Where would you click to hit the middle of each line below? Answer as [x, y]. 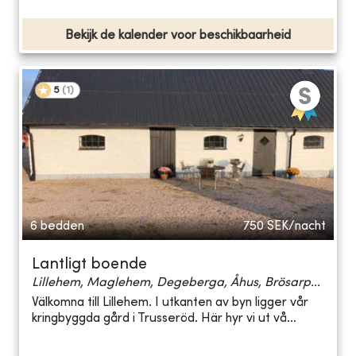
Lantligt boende [89, 265]
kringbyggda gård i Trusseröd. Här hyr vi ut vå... [164, 319]
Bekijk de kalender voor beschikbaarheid [178, 35]
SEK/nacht [296, 226]
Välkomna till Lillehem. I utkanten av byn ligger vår [170, 303]
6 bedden [57, 226]
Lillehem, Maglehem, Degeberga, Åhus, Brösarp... [176, 282]
